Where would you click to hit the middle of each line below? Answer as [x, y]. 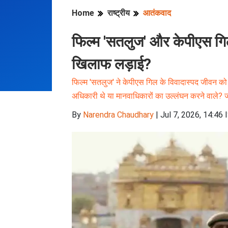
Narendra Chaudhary [118, 115]
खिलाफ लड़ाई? [111, 64]
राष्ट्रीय [119, 13]
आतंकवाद [157, 13]
